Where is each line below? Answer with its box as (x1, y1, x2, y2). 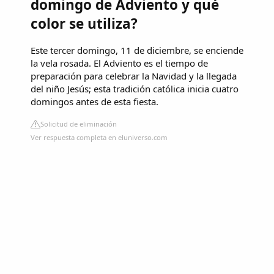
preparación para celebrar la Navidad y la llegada (31, 70, 237, 83)
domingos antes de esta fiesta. (31, 95, 158, 108)
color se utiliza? (31, 13, 138, 33)
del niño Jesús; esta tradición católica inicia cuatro (31, 83, 239, 95)
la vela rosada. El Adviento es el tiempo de (31, 57, 208, 70)
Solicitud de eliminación (40, 119, 117, 129)
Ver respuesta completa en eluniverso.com (31, 133, 168, 143)
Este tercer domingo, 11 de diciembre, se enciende (31, 44, 243, 57)
